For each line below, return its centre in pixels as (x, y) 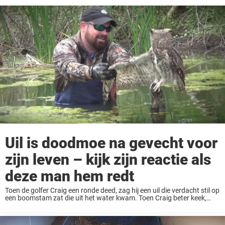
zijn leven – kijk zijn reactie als (108, 160)
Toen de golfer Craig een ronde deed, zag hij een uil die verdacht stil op (112, 191)
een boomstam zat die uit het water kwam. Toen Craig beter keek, (106, 198)
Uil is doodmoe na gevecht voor (111, 143)
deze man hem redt (70, 176)
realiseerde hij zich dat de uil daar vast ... (67, 206)
